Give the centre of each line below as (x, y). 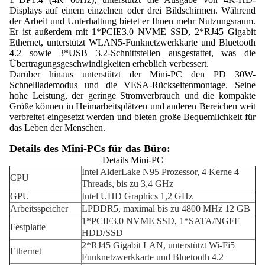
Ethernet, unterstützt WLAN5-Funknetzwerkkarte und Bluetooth (132, 42)
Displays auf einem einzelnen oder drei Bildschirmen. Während (132, 10)
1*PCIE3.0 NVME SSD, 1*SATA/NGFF (161, 221)
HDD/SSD (102, 233)
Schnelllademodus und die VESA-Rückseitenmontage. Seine (132, 85)
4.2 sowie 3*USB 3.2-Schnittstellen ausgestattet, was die (132, 53)
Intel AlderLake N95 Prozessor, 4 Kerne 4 (160, 172)
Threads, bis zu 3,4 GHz (127, 184)
